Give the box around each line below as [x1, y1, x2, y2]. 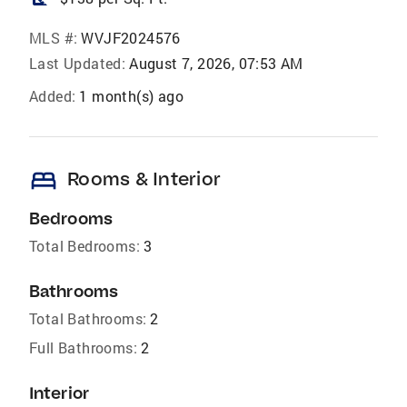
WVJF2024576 [81, 28, 181, 48]
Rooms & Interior [67, 167, 221, 191]
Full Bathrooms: [29, 338, 137, 358]
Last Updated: [29, 54, 126, 74]
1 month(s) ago [79, 86, 184, 106]
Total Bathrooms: [29, 309, 147, 329]
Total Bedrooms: [29, 236, 140, 256]
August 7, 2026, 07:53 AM [129, 54, 303, 74]
